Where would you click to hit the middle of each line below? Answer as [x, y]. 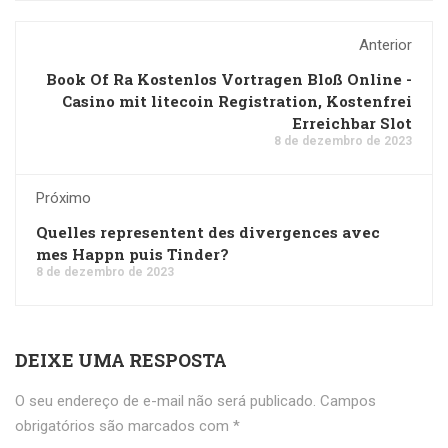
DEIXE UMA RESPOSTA [121, 360]
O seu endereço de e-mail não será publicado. [165, 401]
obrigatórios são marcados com [124, 426]
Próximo [63, 198]
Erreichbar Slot [352, 123]
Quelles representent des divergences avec [208, 232]
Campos [348, 401]
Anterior [385, 45]
